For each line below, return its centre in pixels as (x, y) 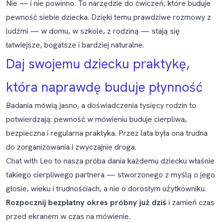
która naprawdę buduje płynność (104, 87)
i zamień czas (191, 202)
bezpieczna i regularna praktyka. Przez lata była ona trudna (107, 133)
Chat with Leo (29, 161)
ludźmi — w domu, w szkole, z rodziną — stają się (93, 31)
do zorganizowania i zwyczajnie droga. (71, 147)
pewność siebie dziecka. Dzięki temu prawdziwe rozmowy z (109, 17)
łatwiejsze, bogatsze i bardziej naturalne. (75, 45)
